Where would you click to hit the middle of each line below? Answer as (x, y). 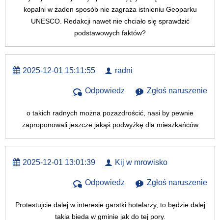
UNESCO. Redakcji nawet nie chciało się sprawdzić (110, 21)
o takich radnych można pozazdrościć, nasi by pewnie (110, 113)
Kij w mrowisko (141, 163)
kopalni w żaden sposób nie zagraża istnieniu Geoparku (110, 10)
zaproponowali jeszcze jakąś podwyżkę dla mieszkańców (110, 125)
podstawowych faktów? (110, 33)
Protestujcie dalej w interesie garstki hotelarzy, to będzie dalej (110, 205)
